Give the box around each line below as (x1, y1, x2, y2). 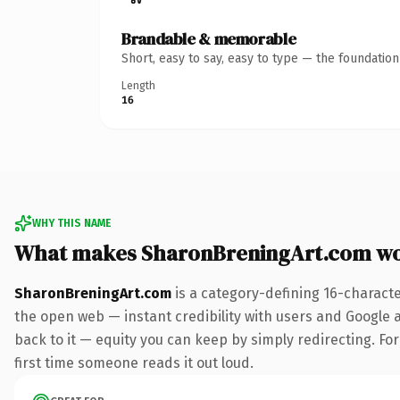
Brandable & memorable (121, 27, 296, 50)
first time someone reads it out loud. (14, 354, 254, 371)
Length (121, 79, 155, 92)
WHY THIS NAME (32, 216, 111, 229)
